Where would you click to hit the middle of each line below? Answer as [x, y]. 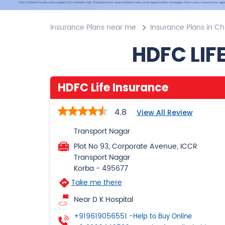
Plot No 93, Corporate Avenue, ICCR [135, 146]
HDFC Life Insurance [113, 87]
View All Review [164, 112]
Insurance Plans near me [93, 27]
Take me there [96, 182]
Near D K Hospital [103, 199]
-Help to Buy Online [160, 216]
